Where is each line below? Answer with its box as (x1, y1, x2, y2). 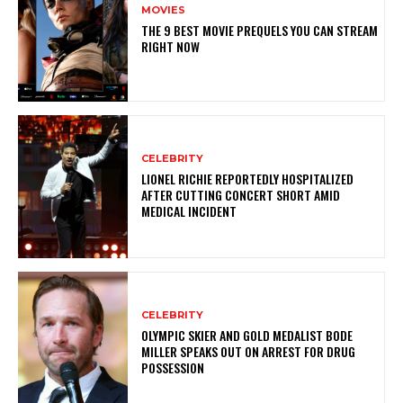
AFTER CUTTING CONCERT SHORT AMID (141, 184, 341, 204)
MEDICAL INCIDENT (141, 201, 237, 220)
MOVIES (141, 3, 186, 16)
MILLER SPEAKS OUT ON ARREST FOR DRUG (141, 341, 356, 361)
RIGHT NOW (141, 36, 201, 56)
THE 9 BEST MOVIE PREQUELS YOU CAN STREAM (141, 20, 379, 40)
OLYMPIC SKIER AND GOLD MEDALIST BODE (141, 325, 354, 345)
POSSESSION (141, 357, 205, 377)
